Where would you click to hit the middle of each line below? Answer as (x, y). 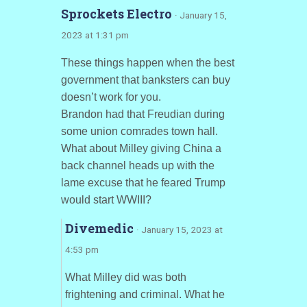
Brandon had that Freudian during (143, 114)
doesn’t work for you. (111, 97)
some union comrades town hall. (139, 131)
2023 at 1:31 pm (95, 35)
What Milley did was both (125, 277)
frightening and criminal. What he (145, 294)
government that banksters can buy (145, 80)
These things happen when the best (147, 63)
